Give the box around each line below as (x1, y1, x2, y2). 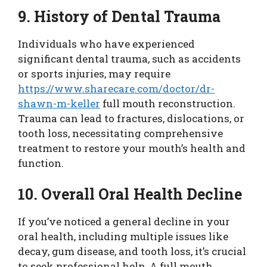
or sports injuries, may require (18, 67, 170, 80)
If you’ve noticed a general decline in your (18, 214, 230, 228)
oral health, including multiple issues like (18, 229, 228, 243)
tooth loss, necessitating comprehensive (18, 126, 223, 140)
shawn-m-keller (18, 97, 100, 110)
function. (18, 156, 64, 170)
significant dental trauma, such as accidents (18, 52, 241, 66)
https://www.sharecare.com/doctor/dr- (18, 82, 215, 95)
